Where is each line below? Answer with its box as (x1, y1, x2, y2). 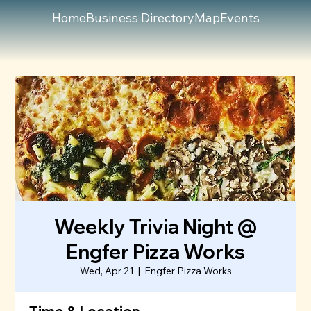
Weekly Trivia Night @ (54, 215, 257, 239)
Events (219, 9, 260, 26)
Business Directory (85, 9, 194, 26)
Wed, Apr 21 (79, 264, 134, 278)
